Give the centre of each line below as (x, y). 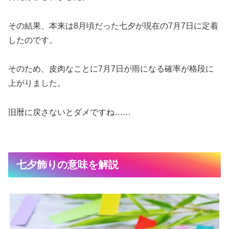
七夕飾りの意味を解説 (67, 164)
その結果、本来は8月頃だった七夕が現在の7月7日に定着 (113, 26)
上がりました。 (37, 83)
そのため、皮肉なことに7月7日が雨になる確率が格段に (111, 69)
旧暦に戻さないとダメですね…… (70, 112)
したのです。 (33, 40)
